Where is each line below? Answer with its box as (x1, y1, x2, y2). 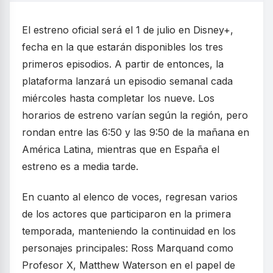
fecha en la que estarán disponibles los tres (22, 41, 223, 54)
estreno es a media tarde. (22, 160, 138, 173)
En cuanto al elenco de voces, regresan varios (22, 191, 238, 204)
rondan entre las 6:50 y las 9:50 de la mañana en (22, 126, 249, 139)
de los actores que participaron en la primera (22, 208, 231, 221)
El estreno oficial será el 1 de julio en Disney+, (22, 24, 233, 37)
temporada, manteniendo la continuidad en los (22, 225, 236, 238)
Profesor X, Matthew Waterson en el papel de (22, 259, 235, 272)
